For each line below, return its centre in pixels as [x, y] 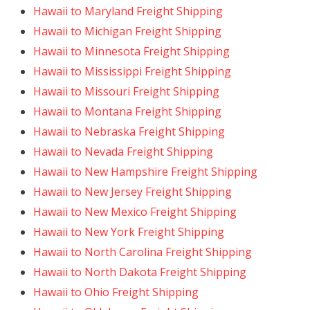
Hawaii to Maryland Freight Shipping [128, 11]
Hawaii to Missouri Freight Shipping [126, 91]
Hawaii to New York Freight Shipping [129, 232]
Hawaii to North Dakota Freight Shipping [140, 272]
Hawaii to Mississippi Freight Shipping [132, 71]
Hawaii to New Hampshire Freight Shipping [145, 172]
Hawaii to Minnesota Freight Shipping [131, 51]
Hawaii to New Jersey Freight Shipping [133, 192]
